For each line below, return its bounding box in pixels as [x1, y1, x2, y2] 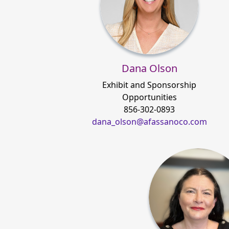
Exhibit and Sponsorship [102, 79, 196, 91]
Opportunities [122, 91, 177, 103]
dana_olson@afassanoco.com [91, 116, 207, 128]
